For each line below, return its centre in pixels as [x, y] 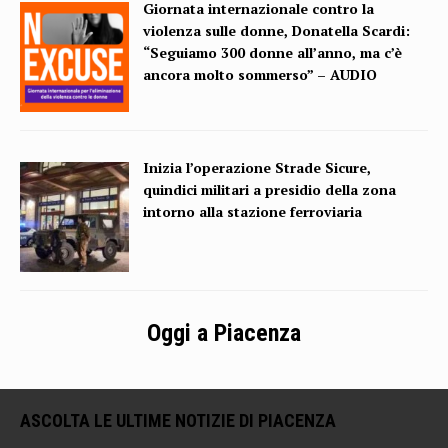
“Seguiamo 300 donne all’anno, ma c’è [273, 52]
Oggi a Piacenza [224, 333]
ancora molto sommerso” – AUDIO [260, 74]
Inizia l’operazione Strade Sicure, [257, 168]
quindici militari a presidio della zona [270, 190]
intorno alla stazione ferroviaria [253, 212]
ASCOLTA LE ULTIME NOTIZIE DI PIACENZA [178, 421]
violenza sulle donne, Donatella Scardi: [277, 30]
